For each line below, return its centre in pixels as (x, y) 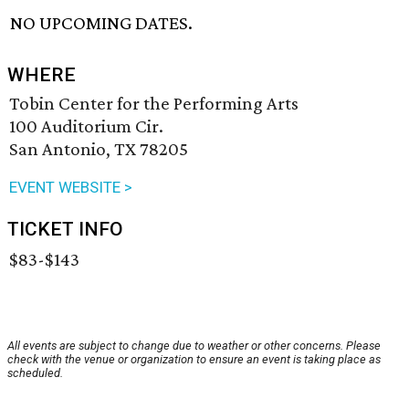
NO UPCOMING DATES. (102, 23)
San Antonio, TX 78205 (99, 149)
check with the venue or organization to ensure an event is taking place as (194, 360)
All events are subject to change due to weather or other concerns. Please (194, 346)
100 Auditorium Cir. (86, 126)
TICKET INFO (65, 230)
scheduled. (35, 373)
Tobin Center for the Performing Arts (154, 104)
